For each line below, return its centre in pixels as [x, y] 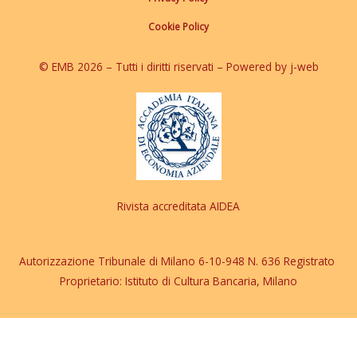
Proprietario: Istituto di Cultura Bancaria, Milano [178, 281]
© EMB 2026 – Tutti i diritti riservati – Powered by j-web [178, 67]
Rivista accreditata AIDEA [178, 206]
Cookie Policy [178, 27]
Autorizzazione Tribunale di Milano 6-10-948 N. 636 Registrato [178, 261]
